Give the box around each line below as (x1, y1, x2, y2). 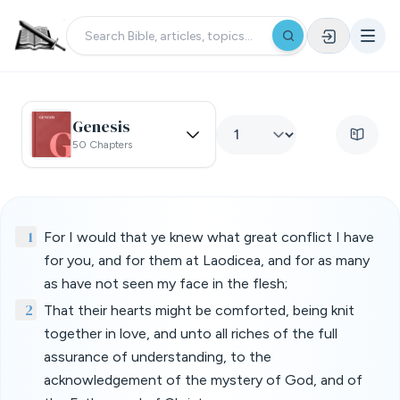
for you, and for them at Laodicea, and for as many (44, 252, 370, 269)
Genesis (72, 114, 130, 137)
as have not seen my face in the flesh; (44, 275, 287, 292)
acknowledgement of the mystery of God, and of (44, 371, 362, 388)
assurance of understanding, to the (44, 348, 271, 365)
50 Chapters (72, 137, 132, 151)
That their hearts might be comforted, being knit (44, 302, 354, 319)
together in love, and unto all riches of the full (44, 325, 337, 342)
